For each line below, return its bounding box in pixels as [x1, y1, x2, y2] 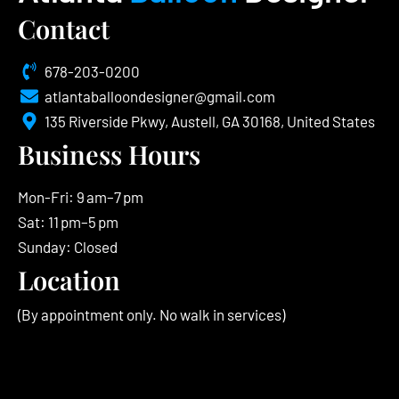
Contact [18, 12, 110, 46]
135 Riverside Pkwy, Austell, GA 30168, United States [45, 112, 375, 131]
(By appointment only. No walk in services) [18, 305, 285, 324]
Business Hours [18, 137, 200, 172]
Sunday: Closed [18, 238, 118, 256]
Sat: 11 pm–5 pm [18, 213, 118, 232]
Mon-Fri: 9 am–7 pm [18, 188, 143, 207]
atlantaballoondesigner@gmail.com [45, 87, 275, 106]
